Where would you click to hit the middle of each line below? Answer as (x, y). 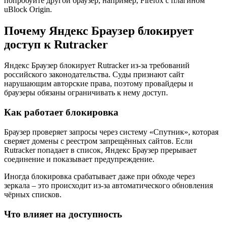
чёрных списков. (33, 194)
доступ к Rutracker (56, 44)
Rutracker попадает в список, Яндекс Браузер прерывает (100, 150)
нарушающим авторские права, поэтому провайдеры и (99, 84)
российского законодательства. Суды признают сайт (94, 75)
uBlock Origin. (28, 9)
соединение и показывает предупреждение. (79, 159)
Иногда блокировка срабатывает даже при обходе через (99, 176)
